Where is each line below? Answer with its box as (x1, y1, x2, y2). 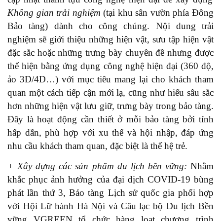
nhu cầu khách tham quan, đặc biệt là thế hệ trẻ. (7, 140, 187, 151)
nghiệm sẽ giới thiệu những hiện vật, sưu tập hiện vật (7, 34, 214, 44)
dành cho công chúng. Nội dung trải (54, 20, 214, 31)
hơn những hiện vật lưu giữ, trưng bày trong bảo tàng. (7, 100, 214, 111)
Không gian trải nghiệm (7, 7, 101, 18)
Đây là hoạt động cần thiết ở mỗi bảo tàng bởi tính (7, 113, 214, 124)
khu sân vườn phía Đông (117, 7, 214, 18)
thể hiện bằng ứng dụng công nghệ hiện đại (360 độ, (7, 60, 214, 71)
